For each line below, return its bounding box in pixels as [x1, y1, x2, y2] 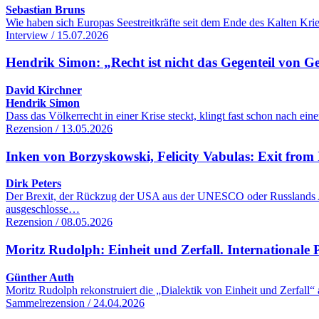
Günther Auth [6, 271, 74, 283]
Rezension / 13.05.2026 [6, 122, 113, 135]
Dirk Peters [6, 177, 61, 190]
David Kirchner [6, 84, 82, 96]
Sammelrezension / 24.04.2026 [6, 296, 145, 309]
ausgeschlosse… [6, 203, 80, 216]
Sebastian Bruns [6, 3, 85, 16]
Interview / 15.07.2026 [6, 28, 108, 41]
